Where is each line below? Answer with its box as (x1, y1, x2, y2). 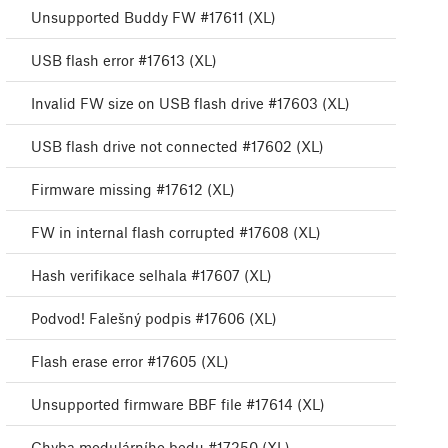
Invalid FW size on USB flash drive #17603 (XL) (31, 94, 350, 113)
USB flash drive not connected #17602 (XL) (31, 137, 324, 156)
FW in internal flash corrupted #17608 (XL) (31, 223, 321, 242)
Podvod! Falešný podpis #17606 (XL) (31, 309, 277, 328)
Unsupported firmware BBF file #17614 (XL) (31, 395, 325, 414)
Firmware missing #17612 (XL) (31, 180, 235, 199)
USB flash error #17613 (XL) (31, 51, 217, 70)
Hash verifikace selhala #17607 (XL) (31, 266, 272, 285)
